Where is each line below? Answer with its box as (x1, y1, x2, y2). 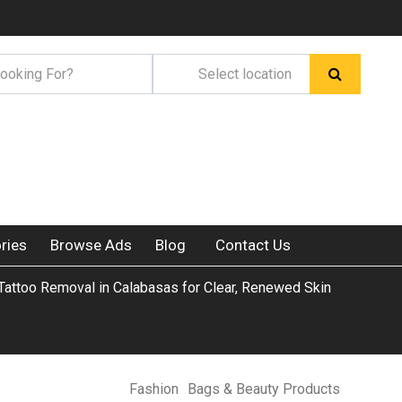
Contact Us (215, 236, 291, 254)
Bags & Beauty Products (188, 380, 341, 398)
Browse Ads (50, 236, 132, 254)
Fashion (129, 380, 179, 398)
